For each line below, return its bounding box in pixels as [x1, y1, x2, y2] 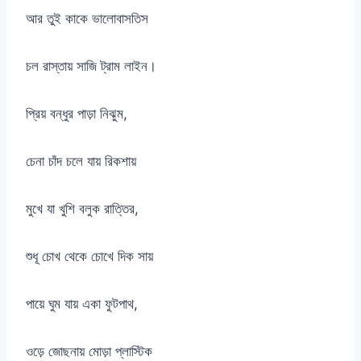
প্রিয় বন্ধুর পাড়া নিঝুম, [26, 106, 127, 122]
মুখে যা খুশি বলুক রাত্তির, [26, 201, 139, 218]
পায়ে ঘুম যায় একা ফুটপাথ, [26, 296, 138, 313]
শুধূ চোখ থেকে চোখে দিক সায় [26, 248, 153, 265]
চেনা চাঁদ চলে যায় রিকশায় [26, 153, 136, 170]
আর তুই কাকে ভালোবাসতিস [26, 10, 148, 27]
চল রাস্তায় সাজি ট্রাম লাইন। [26, 58, 156, 75]
